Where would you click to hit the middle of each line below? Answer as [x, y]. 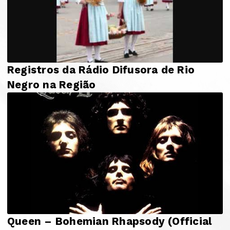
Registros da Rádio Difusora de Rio [101, 70]
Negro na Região [52, 85]
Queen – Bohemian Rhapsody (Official [110, 221]
